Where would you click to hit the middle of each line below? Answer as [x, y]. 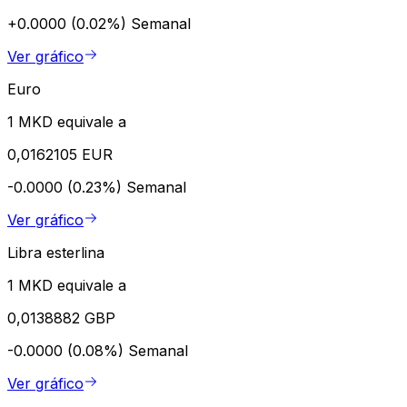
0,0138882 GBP [61, 318]
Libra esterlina [56, 253]
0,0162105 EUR [60, 155]
